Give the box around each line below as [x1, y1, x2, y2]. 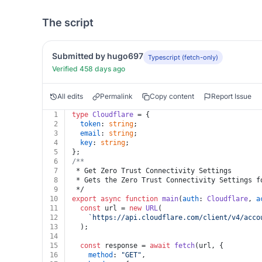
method [88, 251, 113, 259]
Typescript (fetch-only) [148, 53, 218, 61]
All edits [57, 92, 83, 101]
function [125, 195, 158, 203]
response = [101, 242, 150, 250]
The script [42, 16, 94, 29]
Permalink [100, 92, 133, 101]
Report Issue [211, 92, 251, 101]
